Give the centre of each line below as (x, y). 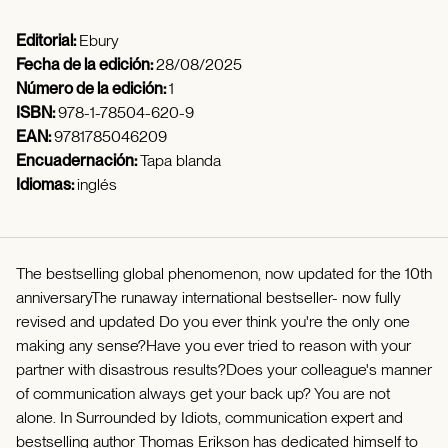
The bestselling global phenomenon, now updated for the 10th (224, 273)
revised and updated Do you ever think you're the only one (213, 321)
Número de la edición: (92, 88)
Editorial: (47, 40)
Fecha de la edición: (86, 64)
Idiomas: (46, 184)
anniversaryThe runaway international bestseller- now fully (208, 297)
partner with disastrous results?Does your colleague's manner (224, 369)
